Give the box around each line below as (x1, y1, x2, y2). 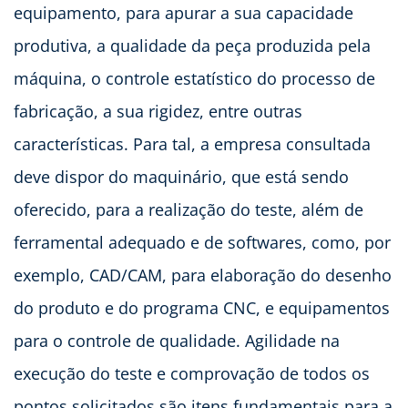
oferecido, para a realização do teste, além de (14, 198, 363, 220)
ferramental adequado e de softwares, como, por (14, 230, 391, 253)
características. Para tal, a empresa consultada (14, 132, 371, 155)
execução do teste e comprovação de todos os (14, 362, 370, 384)
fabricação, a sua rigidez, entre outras (14, 99, 302, 122)
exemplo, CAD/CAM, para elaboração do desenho (14, 263, 392, 286)
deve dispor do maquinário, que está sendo (14, 165, 349, 188)
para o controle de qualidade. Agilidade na (14, 329, 340, 352)
